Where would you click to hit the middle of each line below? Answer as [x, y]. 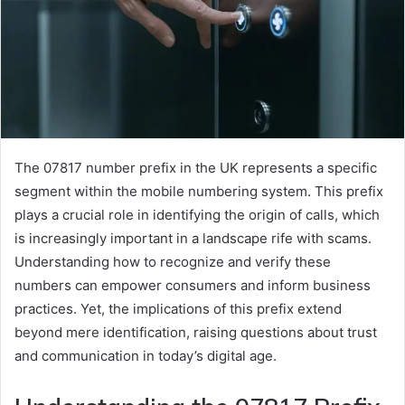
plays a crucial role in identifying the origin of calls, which [197, 215]
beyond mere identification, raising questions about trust [196, 333]
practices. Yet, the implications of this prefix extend [178, 309]
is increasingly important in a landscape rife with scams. [193, 239]
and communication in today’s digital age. [146, 356]
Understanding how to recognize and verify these [173, 262]
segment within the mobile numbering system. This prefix [199, 192]
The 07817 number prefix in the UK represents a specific [196, 168]
